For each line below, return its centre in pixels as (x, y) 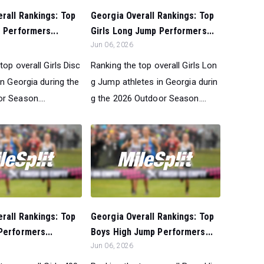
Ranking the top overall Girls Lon (154, 65)
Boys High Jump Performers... (152, 232)
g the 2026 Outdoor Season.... (148, 98)
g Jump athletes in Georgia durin (154, 82)
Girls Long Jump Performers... (152, 31)
